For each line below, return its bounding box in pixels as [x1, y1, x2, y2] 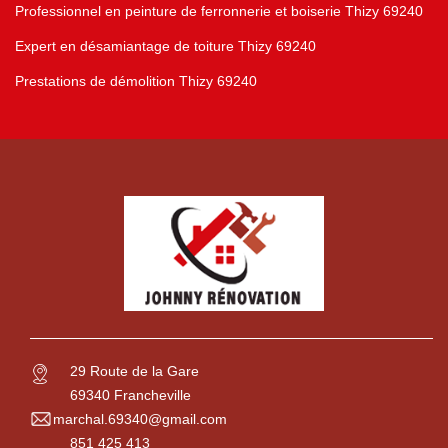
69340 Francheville [70, 387, 191, 404]
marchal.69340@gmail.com [53, 411, 227, 428]
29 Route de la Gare [70, 363, 199, 380]
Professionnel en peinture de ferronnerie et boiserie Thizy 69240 [15, 3, 423, 20]
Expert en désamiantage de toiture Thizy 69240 [15, 38, 316, 55]
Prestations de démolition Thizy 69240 [15, 73, 257, 90]
